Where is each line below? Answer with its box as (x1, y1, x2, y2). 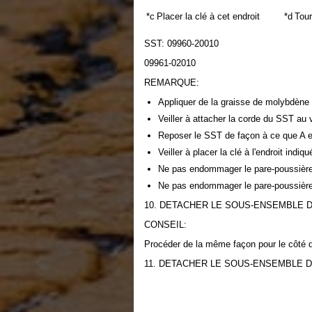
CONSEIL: (144, 219, 187, 230)
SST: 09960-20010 (144, 38, 219, 49)
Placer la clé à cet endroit (157, 11, 260, 22)
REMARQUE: (144, 77, 199, 88)
